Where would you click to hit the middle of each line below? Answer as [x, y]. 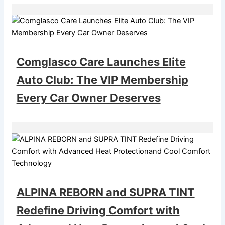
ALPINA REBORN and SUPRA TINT [105, 192]
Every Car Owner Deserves [88, 98]
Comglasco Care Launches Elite [101, 62]
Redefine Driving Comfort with [98, 210]
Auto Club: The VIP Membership [102, 80]
